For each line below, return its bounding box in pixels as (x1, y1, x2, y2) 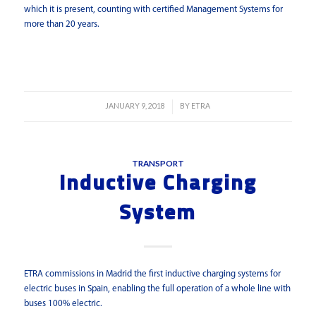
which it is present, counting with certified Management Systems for (23, 5, 283, 15)
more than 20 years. (23, 20, 99, 30)
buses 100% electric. (23, 299, 102, 309)
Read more (137, 49, 179, 59)
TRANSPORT (131, 158, 184, 169)
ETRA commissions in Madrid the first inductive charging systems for (23, 269, 281, 279)
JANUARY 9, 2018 (105, 102, 166, 111)
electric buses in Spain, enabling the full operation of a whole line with (23, 284, 291, 294)
